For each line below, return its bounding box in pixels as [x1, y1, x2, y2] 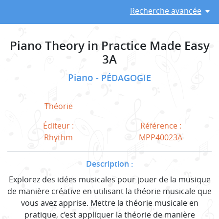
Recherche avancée [130, 5, 201, 16]
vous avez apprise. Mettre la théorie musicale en [21, 197, 198, 208]
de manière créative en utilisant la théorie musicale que [7, 185, 212, 197]
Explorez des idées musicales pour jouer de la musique [8, 174, 211, 185]
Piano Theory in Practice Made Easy [9, 37, 210, 53]
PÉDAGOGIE [101, 72, 151, 84]
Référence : [140, 120, 181, 131]
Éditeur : [43, 120, 74, 131]
